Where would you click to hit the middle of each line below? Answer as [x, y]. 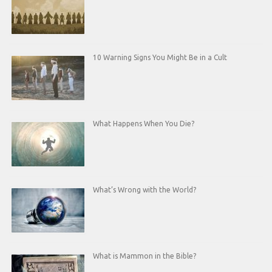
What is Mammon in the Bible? [144, 256]
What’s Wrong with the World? [144, 190]
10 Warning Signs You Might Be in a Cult [160, 58]
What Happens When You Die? [144, 124]
